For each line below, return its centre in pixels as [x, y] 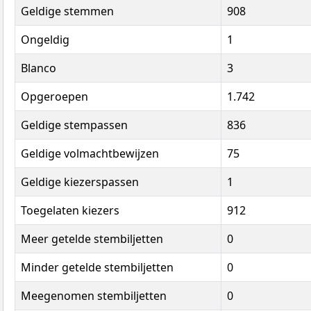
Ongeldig [45, 40]
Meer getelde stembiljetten [92, 239]
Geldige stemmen [67, 11]
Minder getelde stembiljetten [97, 268]
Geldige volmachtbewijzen [90, 154]
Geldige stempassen [74, 125]
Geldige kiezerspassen [80, 182]
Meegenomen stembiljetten [94, 296]
